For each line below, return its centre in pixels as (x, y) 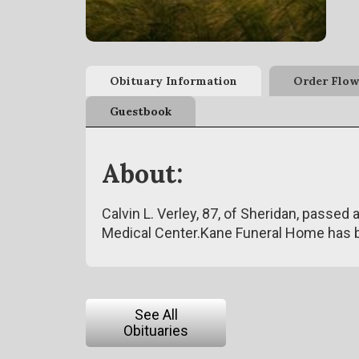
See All (156, 315)
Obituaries (156, 331)
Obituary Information (173, 81)
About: (142, 173)
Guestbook (141, 111)
